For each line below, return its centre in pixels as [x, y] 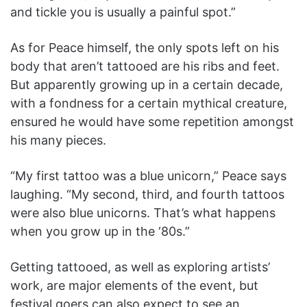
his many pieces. [58, 140]
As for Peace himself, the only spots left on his [145, 47]
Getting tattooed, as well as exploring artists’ [140, 267]
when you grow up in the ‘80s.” [100, 231]
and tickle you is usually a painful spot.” [123, 12]
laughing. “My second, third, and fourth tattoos [147, 194]
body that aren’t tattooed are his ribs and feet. [145, 66]
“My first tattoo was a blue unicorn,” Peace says [148, 175]
